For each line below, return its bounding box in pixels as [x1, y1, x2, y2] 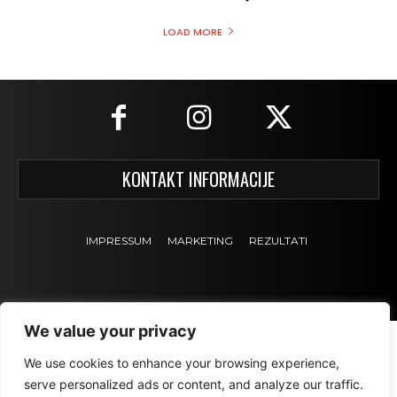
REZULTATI [248, 233, 307, 247]
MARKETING [167, 233, 233, 247]
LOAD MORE [162, 24, 222, 39]
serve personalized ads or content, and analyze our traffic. [24, 377, 363, 392]
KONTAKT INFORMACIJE [122, 165, 275, 192]
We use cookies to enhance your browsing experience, [24, 355, 339, 370]
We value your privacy [24, 322, 197, 340]
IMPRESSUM [85, 233, 152, 247]
